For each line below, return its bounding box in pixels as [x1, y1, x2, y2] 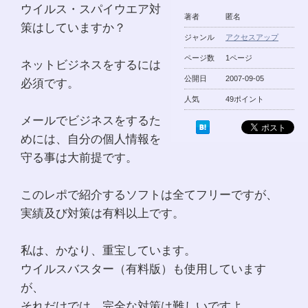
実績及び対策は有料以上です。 [21, 206, 188, 220]
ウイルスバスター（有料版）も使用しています [21, 261, 266, 276]
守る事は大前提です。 [21, 150, 141, 164]
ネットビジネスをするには [21, 57, 161, 71]
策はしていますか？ [21, 20, 129, 34]
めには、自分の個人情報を [21, 131, 161, 146]
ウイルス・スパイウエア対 [21, 1, 161, 16]
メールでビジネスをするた [21, 113, 161, 127]
